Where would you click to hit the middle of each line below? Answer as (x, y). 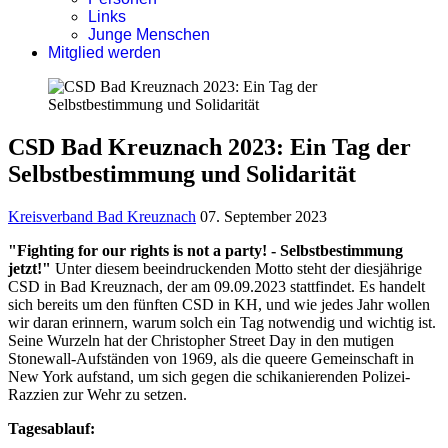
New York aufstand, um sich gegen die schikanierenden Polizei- (209, 376)
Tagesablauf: (51, 428)
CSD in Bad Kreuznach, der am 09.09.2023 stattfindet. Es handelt (216, 286)
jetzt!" (29, 268)
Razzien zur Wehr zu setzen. (97, 394)
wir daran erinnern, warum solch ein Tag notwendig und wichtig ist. (222, 322)
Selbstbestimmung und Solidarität (182, 173)
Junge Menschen (149, 34)
